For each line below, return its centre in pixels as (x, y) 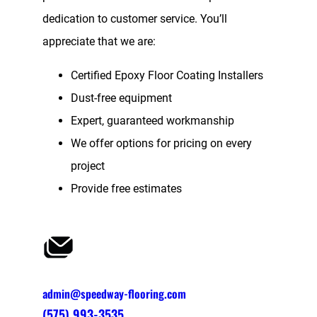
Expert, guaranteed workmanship (152, 120)
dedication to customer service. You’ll (135, 18)
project (88, 166)
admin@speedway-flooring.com (114, 293)
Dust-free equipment (121, 98)
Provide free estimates (126, 188)
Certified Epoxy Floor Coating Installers (167, 75)
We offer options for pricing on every (161, 143)
